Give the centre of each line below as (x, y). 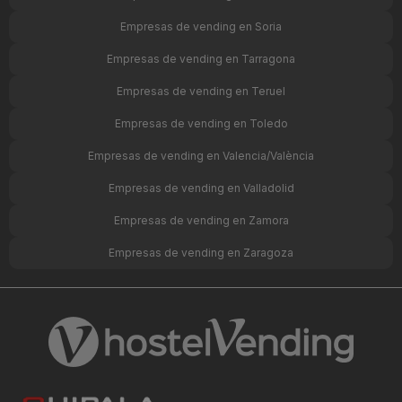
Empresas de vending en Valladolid (201, 188)
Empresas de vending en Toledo (201, 124)
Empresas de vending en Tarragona (201, 59)
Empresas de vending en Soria (201, 27)
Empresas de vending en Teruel (201, 92)
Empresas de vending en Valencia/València (201, 156)
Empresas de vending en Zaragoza (201, 253)
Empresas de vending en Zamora (201, 221)
